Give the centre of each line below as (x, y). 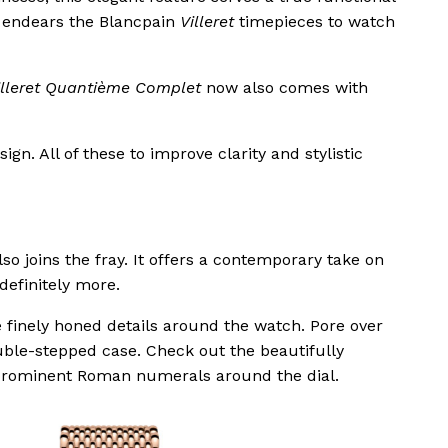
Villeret (207, 22)
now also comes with (284, 88)
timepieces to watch (314, 22)
